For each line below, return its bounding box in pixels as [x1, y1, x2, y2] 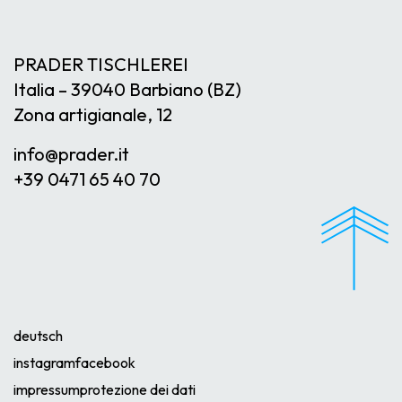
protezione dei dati [80, 380, 196, 399]
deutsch [13, 327, 63, 345]
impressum [13, 380, 80, 399]
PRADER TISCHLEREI [13, 52, 188, 75]
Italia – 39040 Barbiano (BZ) [13, 77, 241, 100]
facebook [75, 354, 135, 372]
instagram [13, 354, 75, 372]
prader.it [58, 142, 129, 165]
